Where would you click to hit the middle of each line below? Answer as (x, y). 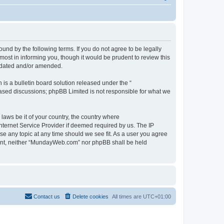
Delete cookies (90, 196)
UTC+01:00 (157, 196)
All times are (127, 196)
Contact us (47, 196)
